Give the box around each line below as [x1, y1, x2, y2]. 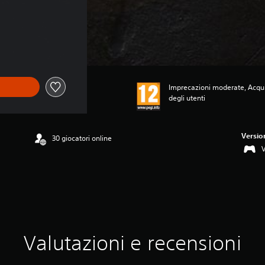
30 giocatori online [52, 133, 112, 143]
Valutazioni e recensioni [24, 231, 241, 254]
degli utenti [168, 93, 205, 103]
